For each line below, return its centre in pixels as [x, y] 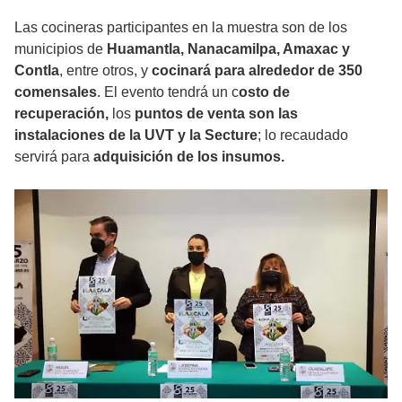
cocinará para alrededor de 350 [257, 70]
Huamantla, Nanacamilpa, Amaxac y [228, 48]
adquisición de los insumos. [189, 156]
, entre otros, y [105, 70]
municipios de [61, 48]
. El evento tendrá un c [168, 92]
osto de [264, 92]
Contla [37, 70]
